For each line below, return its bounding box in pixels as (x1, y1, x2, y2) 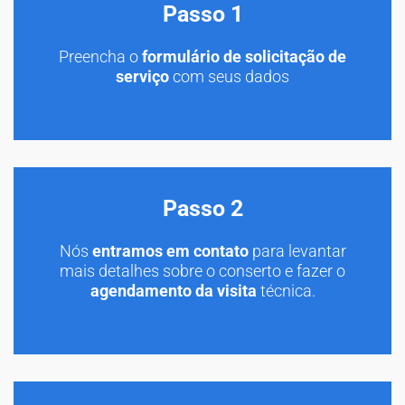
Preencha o (59, 47, 142, 67)
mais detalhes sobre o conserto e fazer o (60, 260, 345, 280)
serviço (116, 67, 169, 87)
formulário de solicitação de (142, 47, 346, 67)
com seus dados (169, 67, 289, 87)
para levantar (248, 240, 346, 260)
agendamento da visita (89, 280, 257, 300)
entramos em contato (91, 240, 249, 260)
